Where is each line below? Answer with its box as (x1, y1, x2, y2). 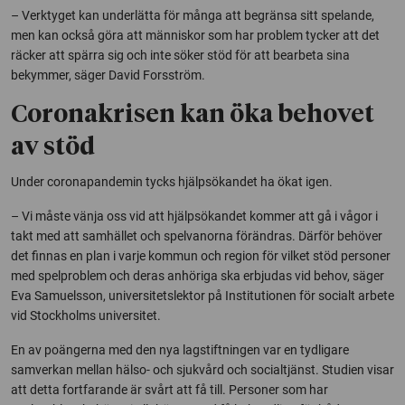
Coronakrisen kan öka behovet (11, 102, 374, 127)
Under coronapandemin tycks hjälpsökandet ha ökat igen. (11, 174, 333, 189)
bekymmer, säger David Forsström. (11, 67, 205, 82)
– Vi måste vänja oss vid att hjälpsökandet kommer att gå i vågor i (11, 208, 378, 223)
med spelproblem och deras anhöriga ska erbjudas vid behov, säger (11, 268, 384, 283)
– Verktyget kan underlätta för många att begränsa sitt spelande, (11, 7, 374, 23)
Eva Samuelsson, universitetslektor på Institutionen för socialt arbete (11, 287, 394, 303)
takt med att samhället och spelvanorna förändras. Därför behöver (11, 228, 382, 243)
